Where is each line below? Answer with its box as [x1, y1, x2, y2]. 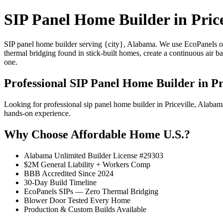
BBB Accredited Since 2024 [24, 169, 113, 178]
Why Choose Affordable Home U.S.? [4, 127, 190, 141]
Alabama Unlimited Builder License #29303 [24, 151, 163, 160]
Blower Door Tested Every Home [24, 196, 130, 205]
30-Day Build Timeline [24, 178, 97, 187]
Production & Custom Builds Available [24, 205, 146, 214]
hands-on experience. [4, 109, 71, 117]
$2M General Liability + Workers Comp [24, 160, 150, 169]
